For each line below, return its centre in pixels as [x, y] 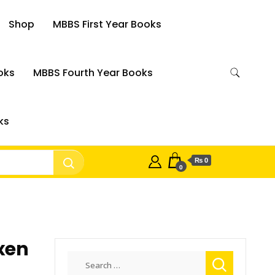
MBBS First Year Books [107, 24]
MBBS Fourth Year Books [93, 73]
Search [82, 258]
